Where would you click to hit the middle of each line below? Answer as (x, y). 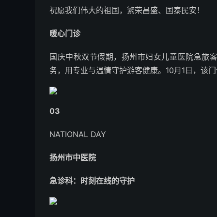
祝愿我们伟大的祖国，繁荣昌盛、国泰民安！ (127, 10)
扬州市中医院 (73, 157)
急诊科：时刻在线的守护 (92, 181)
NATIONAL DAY (78, 134)
